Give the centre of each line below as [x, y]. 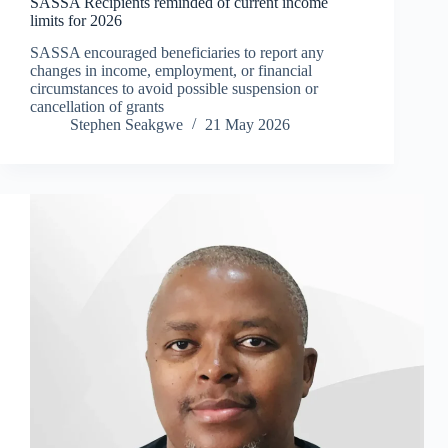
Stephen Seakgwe [126, 125]
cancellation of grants [97, 107]
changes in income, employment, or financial [171, 71]
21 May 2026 [247, 125]
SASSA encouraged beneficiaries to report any [177, 53]
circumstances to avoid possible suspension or [174, 89]
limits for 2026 [76, 20]
